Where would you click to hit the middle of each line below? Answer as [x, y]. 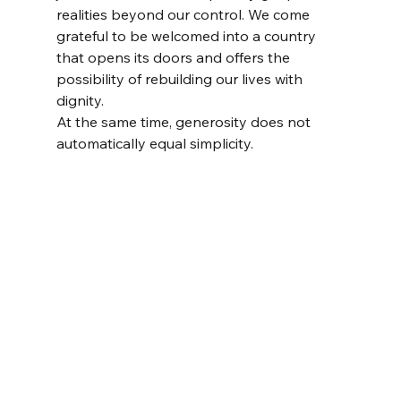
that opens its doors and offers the [175, 57]
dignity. [80, 100]
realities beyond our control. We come [184, 14]
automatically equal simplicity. [154, 143]
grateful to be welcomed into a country [188, 35]
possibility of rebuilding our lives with [181, 78]
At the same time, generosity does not [185, 121]
